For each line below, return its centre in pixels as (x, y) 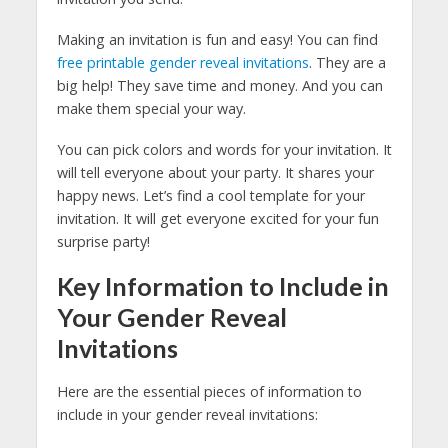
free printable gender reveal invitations (182, 62)
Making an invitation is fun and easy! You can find (217, 39)
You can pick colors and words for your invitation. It (224, 149)
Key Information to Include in (222, 285)
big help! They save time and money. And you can (219, 85)
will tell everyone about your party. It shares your (215, 172)
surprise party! (103, 241)
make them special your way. (151, 108)
